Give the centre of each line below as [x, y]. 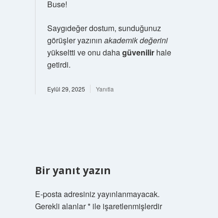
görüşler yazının [75, 40]
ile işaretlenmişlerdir [126, 206]
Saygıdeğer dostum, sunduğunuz [104, 28]
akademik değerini [136, 40]
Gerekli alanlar [61, 206]
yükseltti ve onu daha [84, 52]
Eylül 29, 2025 [66, 89]
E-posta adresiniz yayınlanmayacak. [97, 194]
